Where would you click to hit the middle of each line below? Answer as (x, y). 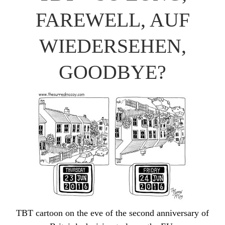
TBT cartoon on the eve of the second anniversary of (113, 213)
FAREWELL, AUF (113, 20)
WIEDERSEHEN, (113, 46)
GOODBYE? (113, 72)
